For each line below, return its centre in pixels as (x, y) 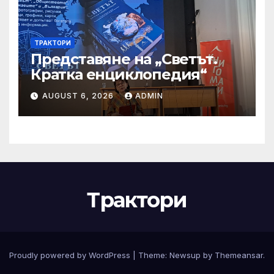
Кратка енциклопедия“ (119, 74)
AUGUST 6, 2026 (79, 96)
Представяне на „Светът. (124, 59)
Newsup (185, 255)
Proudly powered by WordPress (71, 255)
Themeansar (239, 255)
